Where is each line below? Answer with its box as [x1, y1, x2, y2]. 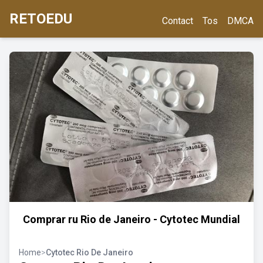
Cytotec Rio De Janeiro [46, 248, 133, 257]
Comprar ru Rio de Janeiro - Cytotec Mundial [23, 213, 240, 225]
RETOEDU [9, 11, 72, 27]
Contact [162, 15, 193, 26]
